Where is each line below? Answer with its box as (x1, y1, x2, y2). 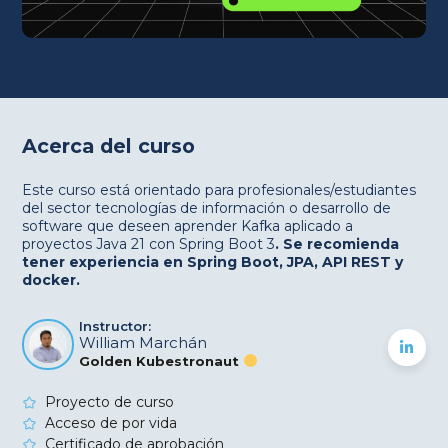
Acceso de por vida (44, 414, 177, 432)
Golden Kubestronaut (79, 352, 244, 369)
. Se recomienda (275, 234, 400, 253)
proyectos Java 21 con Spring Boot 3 (22, 234, 276, 253)
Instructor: (79, 317, 152, 334)
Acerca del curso (22, 134, 196, 158)
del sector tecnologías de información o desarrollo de (22, 198, 392, 217)
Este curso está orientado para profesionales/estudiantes (22, 180, 417, 199)
